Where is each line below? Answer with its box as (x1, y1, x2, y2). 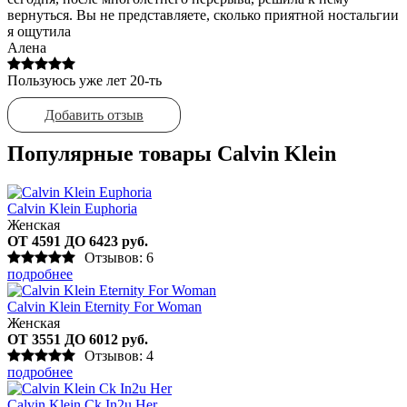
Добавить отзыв (45, 106, 144, 123)
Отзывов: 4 (84, 347, 154, 363)
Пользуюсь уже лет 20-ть (7, 72, 162, 88)
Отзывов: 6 (84, 249, 154, 265)
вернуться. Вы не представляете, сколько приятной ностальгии (7, 6, 399, 23)
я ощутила (7, 23, 71, 39)
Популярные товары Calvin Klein (7, 141, 336, 165)
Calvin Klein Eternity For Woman (7, 298, 202, 314)
